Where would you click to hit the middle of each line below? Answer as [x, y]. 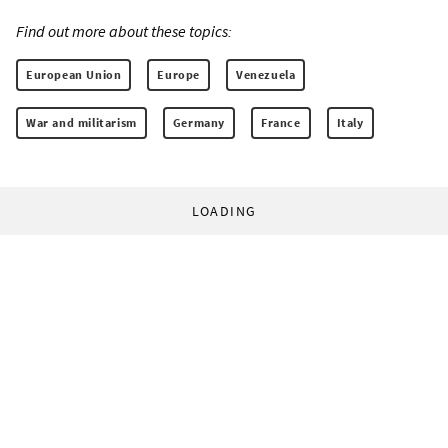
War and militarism [81, 123]
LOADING [224, 211]
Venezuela [266, 75]
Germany [199, 123]
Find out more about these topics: [124, 31]
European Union [74, 75]
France [281, 123]
